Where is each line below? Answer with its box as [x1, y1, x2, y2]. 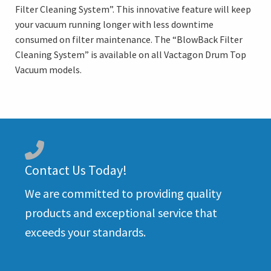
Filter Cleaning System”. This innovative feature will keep [15, 3, 251, 16]
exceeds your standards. [25, 224, 146, 240]
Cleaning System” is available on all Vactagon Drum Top [15, 48, 246, 61]
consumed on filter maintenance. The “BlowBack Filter [15, 33, 243, 46]
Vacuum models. [15, 64, 82, 76]
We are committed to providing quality [25, 186, 221, 201]
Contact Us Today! [25, 162, 127, 179]
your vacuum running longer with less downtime [15, 18, 214, 31]
